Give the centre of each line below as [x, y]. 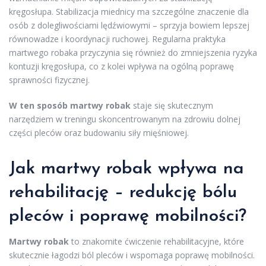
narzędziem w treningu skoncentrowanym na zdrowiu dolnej [125, 119]
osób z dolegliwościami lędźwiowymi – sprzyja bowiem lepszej [129, 25]
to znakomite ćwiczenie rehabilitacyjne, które [156, 241]
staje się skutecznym [172, 105]
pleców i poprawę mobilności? [128, 216]
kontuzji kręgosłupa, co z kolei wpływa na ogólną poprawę [121, 66]
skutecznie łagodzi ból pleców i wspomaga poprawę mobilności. [132, 255]
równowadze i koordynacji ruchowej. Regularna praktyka [117, 39]
